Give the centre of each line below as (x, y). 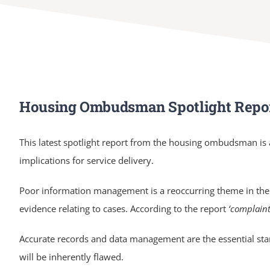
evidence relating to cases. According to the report (124, 208)
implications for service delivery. (86, 160)
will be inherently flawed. (71, 256)
